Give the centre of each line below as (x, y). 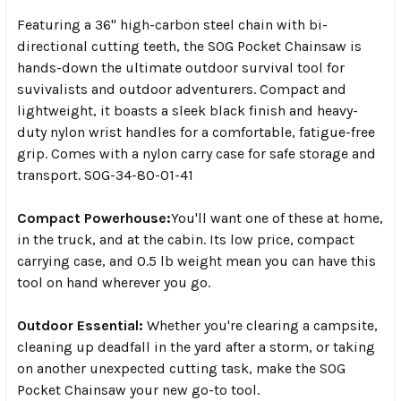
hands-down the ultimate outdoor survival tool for (181, 67)
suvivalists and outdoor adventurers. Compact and (182, 89)
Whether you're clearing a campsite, (260, 325)
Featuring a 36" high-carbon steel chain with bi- (172, 24)
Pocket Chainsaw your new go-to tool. (138, 389)
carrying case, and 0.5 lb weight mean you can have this (196, 260)
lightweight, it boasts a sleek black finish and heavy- (188, 110)
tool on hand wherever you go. (114, 282)
